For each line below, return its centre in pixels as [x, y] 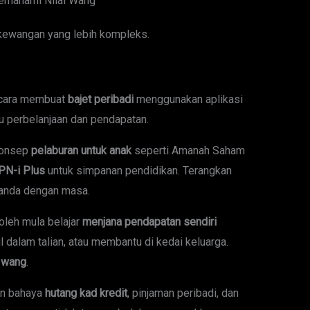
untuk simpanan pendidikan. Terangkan [138, 171]
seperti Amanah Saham [188, 151]
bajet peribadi [100, 100]
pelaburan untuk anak [81, 151]
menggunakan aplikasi [188, 100]
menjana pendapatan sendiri [149, 222]
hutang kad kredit [86, 293]
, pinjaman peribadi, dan [183, 293]
